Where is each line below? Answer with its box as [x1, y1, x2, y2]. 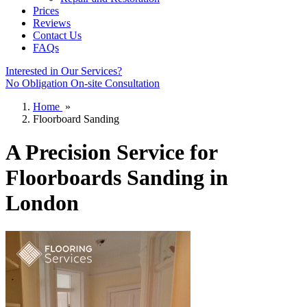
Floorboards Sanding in [5, 165, 228, 191]
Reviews [33, 17, 71, 29]
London [5, 191, 79, 216]
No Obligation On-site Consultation [5, 77, 160, 89]
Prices [33, 5, 59, 16]
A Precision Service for [5, 140, 217, 165]
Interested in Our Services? [5, 65, 122, 77]
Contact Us [33, 29, 82, 41]
